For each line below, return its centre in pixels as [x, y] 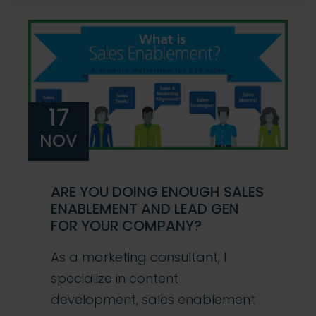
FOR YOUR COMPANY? [126, 226]
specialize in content [115, 279]
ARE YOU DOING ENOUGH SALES [157, 192]
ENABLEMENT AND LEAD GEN [145, 209]
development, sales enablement [153, 300]
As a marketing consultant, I [139, 257]
